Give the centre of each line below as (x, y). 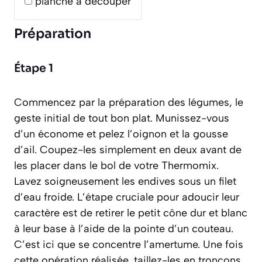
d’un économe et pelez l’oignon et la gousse (121, 134)
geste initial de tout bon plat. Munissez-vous (122, 118)
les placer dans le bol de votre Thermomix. (116, 165)
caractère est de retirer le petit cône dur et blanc (131, 213)
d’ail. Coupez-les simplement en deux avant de (128, 149)
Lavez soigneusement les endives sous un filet (125, 181)
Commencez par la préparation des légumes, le (129, 102)
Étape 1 (34, 68)
